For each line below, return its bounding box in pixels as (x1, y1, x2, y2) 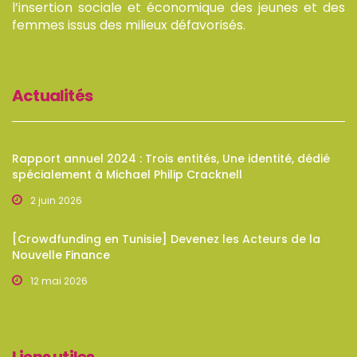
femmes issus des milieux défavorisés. (12, 16, 245, 34)
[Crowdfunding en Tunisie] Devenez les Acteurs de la (12, 231, 320, 247)
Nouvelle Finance (12, 247, 110, 263)
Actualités (12, 84, 92, 107)
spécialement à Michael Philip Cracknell (12, 167, 242, 182)
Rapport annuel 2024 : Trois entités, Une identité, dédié (12, 151, 330, 167)
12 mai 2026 (30, 274, 88, 288)
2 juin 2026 (30, 194, 82, 207)
